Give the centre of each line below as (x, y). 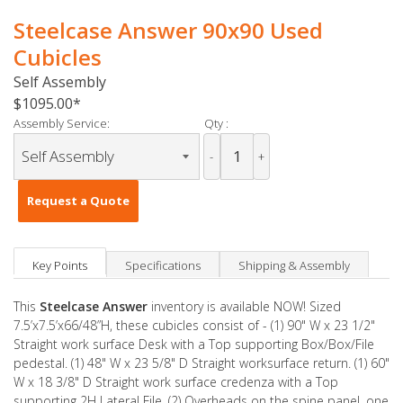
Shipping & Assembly (294, 266)
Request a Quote (78, 201)
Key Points (60, 266)
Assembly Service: (62, 124)
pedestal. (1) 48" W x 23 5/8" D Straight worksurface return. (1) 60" (201, 363)
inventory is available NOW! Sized (244, 307)
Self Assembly (60, 82)
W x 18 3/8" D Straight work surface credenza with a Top (176, 382)
